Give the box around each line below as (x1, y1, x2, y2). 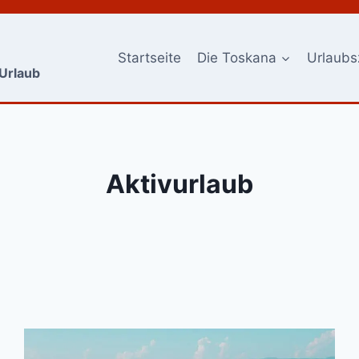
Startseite (117, 49, 181, 66)
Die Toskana (197, 49, 277, 66)
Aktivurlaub (106, 168, 253, 200)
